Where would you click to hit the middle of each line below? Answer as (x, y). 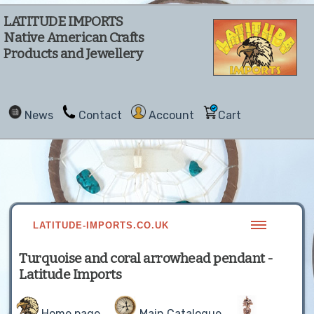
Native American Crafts (74, 37)
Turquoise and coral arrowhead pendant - (146, 258)
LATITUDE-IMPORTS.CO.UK (101, 225)
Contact (100, 115)
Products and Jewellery (73, 54)
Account (171, 115)
